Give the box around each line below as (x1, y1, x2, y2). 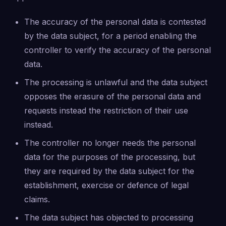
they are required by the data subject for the (24, 166, 194, 176)
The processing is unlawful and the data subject (24, 77, 207, 87)
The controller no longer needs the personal (24, 138, 196, 148)
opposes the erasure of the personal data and (24, 91, 201, 101)
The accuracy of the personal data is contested (24, 17, 206, 27)
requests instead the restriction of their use (24, 105, 188, 116)
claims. (24, 194, 50, 204)
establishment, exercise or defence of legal (24, 180, 189, 190)
